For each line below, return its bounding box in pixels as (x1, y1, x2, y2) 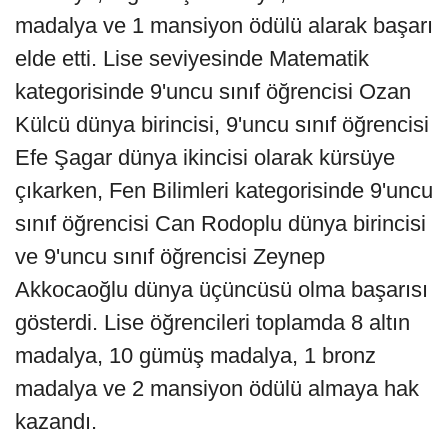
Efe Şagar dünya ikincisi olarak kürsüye (15, 145, 395, 171)
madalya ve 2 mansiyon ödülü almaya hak (15, 376, 419, 402)
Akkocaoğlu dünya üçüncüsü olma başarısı (15, 277, 428, 303)
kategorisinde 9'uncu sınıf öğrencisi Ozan (15, 79, 411, 105)
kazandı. (15, 409, 97, 435)
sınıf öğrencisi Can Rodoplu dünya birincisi (15, 211, 426, 237)
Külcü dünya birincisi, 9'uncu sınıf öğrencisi (15, 112, 429, 138)
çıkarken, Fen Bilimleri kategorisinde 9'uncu (15, 178, 433, 204)
